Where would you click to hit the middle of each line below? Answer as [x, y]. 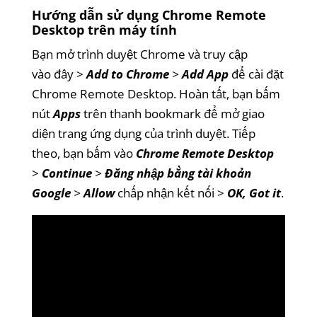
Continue [67, 173]
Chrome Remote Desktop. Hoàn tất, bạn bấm [156, 94]
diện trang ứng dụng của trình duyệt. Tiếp [143, 134]
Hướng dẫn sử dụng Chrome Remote [149, 15]
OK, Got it [254, 193]
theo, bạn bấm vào [83, 154]
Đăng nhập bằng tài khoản [178, 173]
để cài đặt [256, 74]
